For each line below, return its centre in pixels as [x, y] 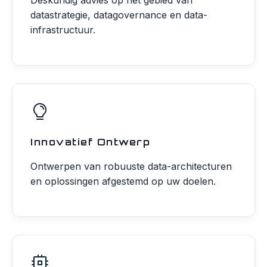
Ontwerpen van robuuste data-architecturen [131, 166]
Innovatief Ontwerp [90, 142]
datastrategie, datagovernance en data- [119, 15]
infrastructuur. [63, 30]
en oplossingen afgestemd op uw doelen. [123, 181]
